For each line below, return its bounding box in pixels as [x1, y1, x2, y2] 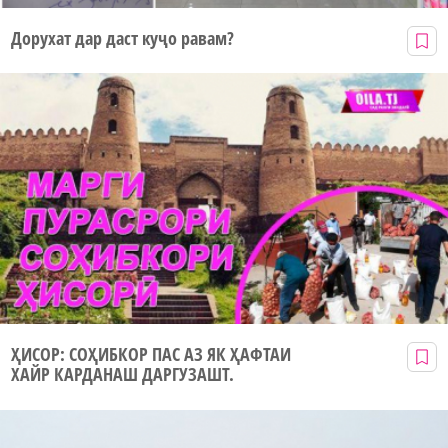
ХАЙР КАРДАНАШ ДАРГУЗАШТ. [11, 362, 234, 387]
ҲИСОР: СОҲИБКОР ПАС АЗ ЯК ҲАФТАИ [11, 342, 291, 367]
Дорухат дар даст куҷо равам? [11, 25, 234, 50]
